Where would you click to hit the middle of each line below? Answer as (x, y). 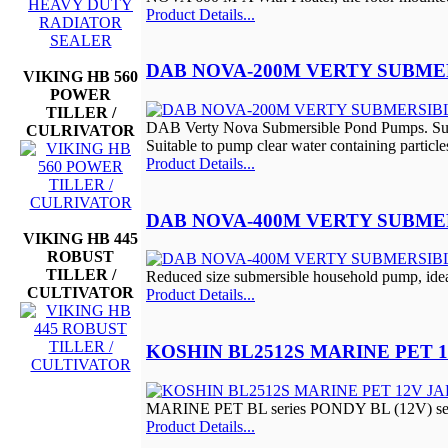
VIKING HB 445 (80, 238)
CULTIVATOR (80, 292)
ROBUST (80, 256)
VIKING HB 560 (80, 76)
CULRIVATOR (80, 130)
